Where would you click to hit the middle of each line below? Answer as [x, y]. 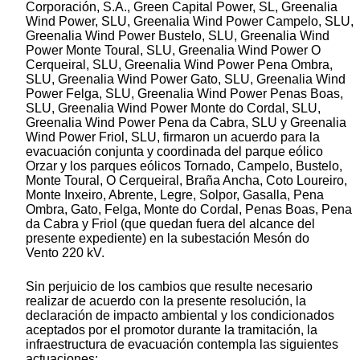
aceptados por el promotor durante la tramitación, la [172, 329]
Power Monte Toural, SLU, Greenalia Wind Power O [173, 50]
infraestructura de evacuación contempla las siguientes [182, 344]
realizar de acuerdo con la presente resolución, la [166, 301]
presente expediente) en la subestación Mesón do [168, 238]
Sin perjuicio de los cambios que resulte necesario [169, 286]
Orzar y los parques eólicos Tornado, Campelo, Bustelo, [184, 166]
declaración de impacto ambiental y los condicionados [180, 315]
